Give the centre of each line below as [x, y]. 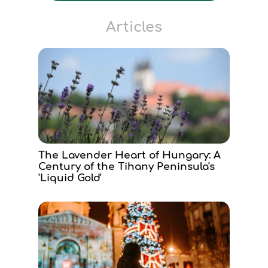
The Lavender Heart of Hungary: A [130, 155]
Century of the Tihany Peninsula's [127, 167]
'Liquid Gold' [70, 178]
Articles [134, 27]
